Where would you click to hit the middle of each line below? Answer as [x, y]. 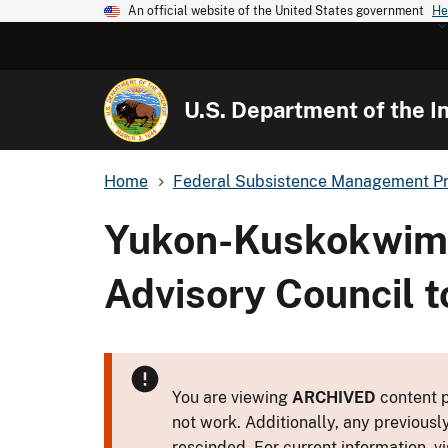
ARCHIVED [334, 397]
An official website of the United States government [276, 11]
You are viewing [232, 397]
